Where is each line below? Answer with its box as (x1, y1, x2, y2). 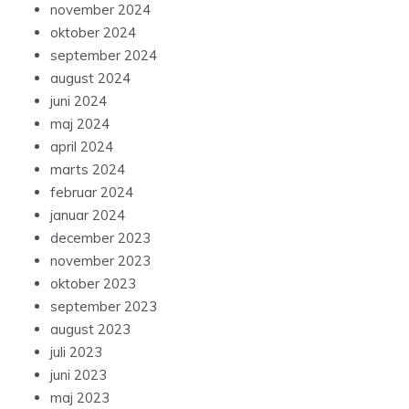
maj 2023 (50, 389, 110, 407)
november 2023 (50, 252, 151, 270)
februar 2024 (50, 184, 133, 202)
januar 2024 (50, 206, 125, 225)
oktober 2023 (50, 275, 136, 293)
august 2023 (50, 320, 131, 339)
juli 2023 (50, 343, 102, 362)
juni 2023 (50, 366, 107, 384)
